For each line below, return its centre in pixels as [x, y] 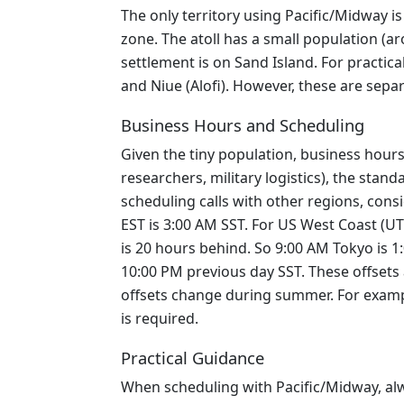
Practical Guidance [193, 358]
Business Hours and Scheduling [243, 125]
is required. [160, 318]
